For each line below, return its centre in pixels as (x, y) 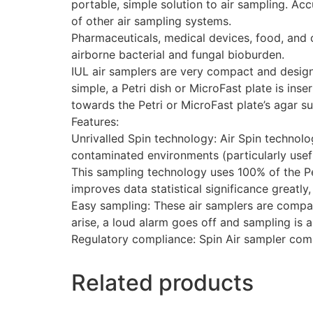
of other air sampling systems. (151, 21)
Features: (95, 122)
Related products (162, 283)
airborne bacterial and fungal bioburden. (178, 55)
